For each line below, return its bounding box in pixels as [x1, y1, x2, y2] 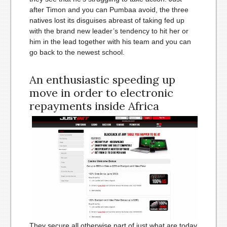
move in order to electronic [29, 86, 173, 100]
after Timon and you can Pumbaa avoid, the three [29, 6, 188, 14]
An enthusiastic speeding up [29, 72, 175, 87]
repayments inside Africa [29, 99, 159, 113]
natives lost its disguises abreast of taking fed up [29, 16, 184, 25]
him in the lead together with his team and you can [29, 37, 191, 46]
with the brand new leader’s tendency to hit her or [29, 27, 188, 35]
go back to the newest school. [29, 48, 125, 57]
